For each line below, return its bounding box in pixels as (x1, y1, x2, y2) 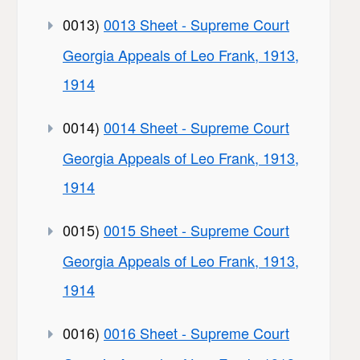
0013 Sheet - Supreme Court (104, 14, 289, 35)
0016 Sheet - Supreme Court (104, 322, 289, 344)
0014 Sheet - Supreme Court (104, 117, 289, 138)
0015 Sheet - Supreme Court (104, 219, 289, 241)
